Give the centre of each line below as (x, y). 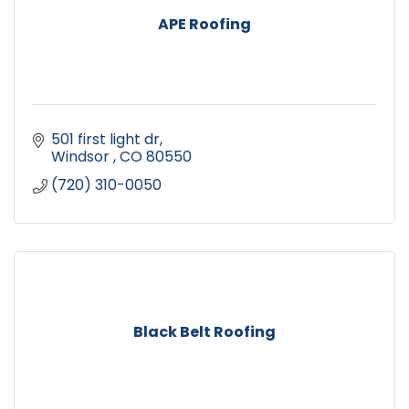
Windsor (82, 157)
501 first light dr (105, 140)
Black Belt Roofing (204, 332)
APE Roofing (204, 25)
